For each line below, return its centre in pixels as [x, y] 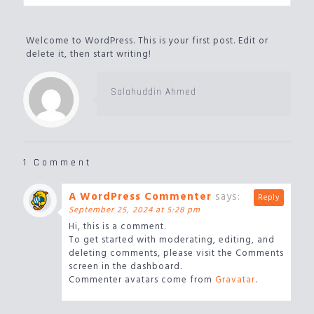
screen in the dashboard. [125, 267]
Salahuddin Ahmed [153, 92]
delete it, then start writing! [88, 54]
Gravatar [235, 280]
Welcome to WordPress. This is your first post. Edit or [147, 41]
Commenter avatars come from [142, 280]
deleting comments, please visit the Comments [176, 253]
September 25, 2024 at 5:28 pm [135, 210]
